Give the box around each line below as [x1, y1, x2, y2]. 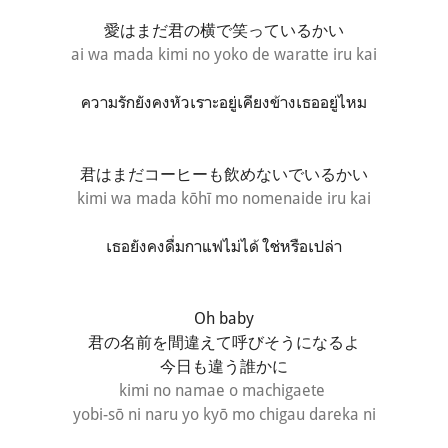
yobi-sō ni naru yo [72, 403, 203, 424]
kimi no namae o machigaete [119, 379, 329, 400]
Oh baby [194, 307, 254, 328]
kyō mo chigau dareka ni [202, 403, 376, 424]
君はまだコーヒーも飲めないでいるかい [80, 163, 368, 184]
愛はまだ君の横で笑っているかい [104, 19, 344, 40]
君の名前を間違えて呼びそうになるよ [88, 331, 360, 352]
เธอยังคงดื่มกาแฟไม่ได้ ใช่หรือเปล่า [106, 235, 342, 256]
